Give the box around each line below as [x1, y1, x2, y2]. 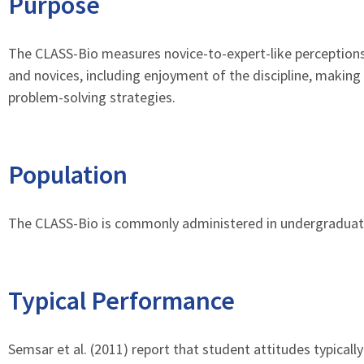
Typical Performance [8, 284, 235, 317]
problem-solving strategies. [8, 88, 175, 106]
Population [8, 158, 128, 191]
